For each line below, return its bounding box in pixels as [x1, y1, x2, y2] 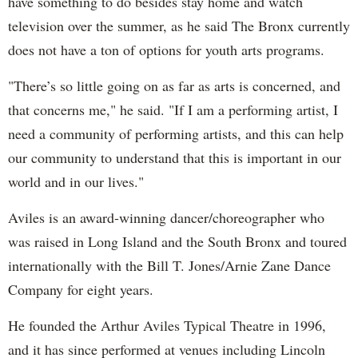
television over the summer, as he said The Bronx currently [8, 15, 350, 35]
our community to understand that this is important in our [8, 147, 341, 167]
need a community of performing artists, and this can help [8, 123, 344, 143]
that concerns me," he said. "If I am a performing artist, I [8, 99, 338, 119]
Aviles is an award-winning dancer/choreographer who [8, 207, 324, 227]
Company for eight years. [8, 279, 153, 299]
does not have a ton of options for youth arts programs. [8, 39, 324, 59]
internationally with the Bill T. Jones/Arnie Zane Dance [8, 255, 331, 275]
